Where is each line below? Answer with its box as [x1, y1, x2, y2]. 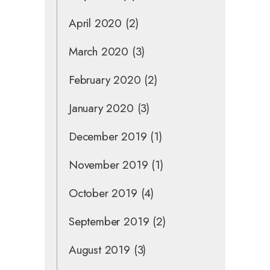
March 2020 [69, 43, 129, 60]
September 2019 [69, 213, 149, 230]
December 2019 [69, 128, 147, 145]
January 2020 [69, 99, 134, 116]
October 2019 [69, 184, 137, 201]
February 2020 [69, 71, 141, 88]
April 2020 [69, 14, 122, 31]
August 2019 [69, 241, 130, 258]
